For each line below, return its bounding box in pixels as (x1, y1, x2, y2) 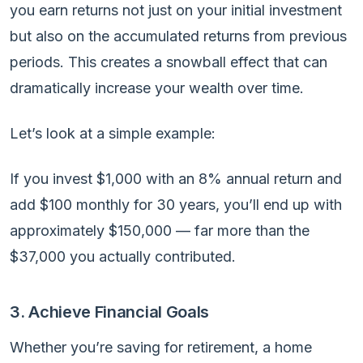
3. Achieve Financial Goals (10, 301, 210, 322)
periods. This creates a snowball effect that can (10, 53, 327, 70)
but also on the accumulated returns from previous (10, 27, 347, 45)
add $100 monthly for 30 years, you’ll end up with (10, 195, 342, 213)
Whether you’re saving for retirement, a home (10, 338, 312, 356)
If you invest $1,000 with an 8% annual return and (10, 169, 342, 187)
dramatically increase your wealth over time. (10, 79, 304, 96)
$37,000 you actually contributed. (10, 247, 236, 265)
